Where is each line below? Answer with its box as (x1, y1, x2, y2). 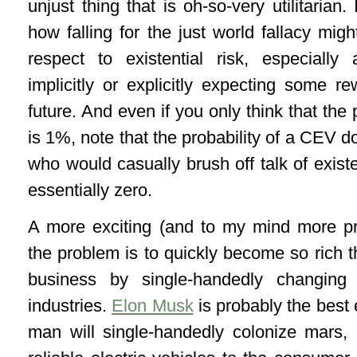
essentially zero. (28, 180, 157, 201)
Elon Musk (112, 296, 194, 316)
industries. (28, 296, 112, 316)
